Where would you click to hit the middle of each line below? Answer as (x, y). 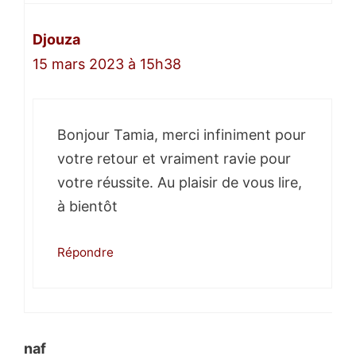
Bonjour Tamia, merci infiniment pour (182, 135)
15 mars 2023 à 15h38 (107, 64)
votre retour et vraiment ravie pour (174, 159)
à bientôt (87, 207)
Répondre (85, 253)
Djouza (56, 40)
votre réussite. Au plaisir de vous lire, (180, 183)
